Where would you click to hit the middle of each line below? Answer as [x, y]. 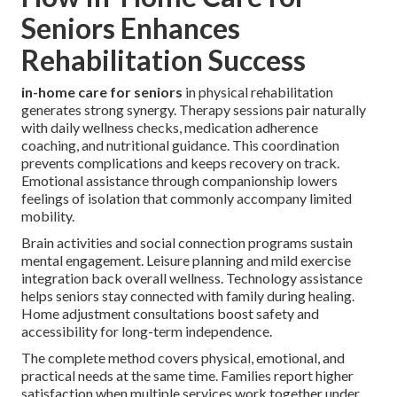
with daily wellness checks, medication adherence [170, 128]
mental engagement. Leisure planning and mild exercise [186, 261]
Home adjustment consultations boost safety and [170, 314]
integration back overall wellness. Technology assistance [192, 278]
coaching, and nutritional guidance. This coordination [180, 145]
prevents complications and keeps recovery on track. [180, 163]
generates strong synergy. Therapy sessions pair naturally [194, 110]
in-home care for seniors [102, 92]
